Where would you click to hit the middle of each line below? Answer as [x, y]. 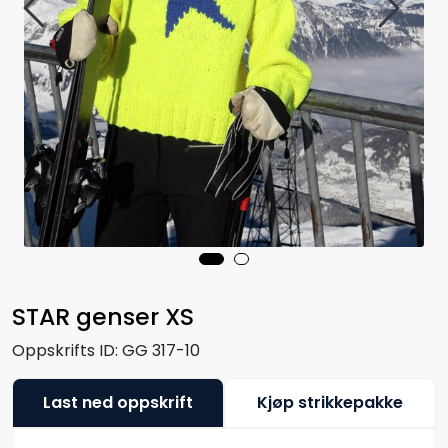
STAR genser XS [103, 316]
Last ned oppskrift [118, 402]
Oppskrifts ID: [65, 350]
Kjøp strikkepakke [330, 402]
